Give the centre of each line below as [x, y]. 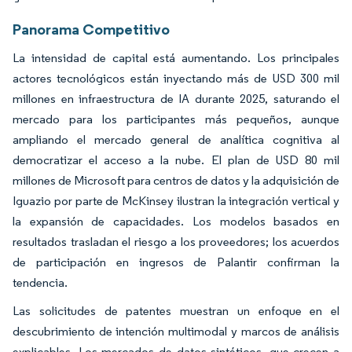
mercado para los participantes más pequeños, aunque [176, 119]
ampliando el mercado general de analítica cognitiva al [176, 139]
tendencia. [40, 282]
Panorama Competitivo [91, 29]
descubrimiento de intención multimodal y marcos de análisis [176, 331]
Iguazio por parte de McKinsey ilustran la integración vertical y [176, 200]
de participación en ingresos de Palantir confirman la [176, 262]
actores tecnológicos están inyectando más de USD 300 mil [176, 78]
